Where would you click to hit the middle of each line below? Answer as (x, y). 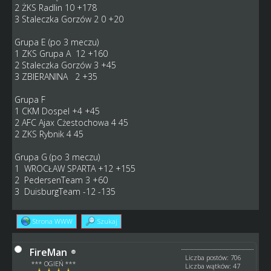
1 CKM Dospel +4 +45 (57, 111)
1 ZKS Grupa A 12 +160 (62, 53)
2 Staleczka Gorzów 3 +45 (65, 65)
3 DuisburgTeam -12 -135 (65, 191)
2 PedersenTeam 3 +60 (61, 180)
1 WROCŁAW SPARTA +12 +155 (75, 168)
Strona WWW (52, 221)
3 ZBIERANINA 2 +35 (56, 76)
